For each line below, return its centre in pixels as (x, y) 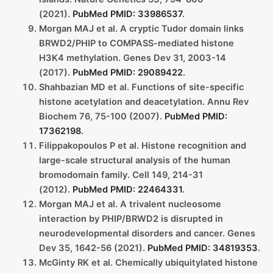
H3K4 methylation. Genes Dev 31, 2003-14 (132, 58)
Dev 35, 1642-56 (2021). (93, 248)
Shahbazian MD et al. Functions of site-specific (141, 87)
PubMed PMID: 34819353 (202, 248)
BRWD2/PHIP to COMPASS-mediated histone (136, 43)
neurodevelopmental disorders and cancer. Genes (147, 233)
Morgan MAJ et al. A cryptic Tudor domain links (141, 28)
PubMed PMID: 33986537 (127, 14)
